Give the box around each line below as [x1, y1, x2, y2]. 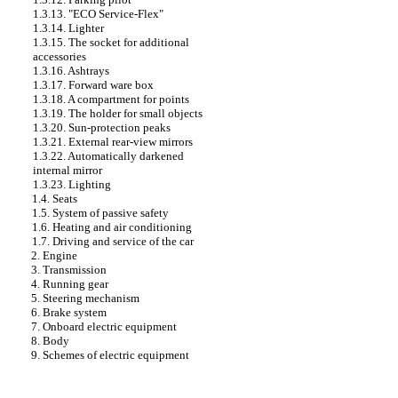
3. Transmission [31, 263, 107, 276]
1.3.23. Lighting [33, 178, 111, 191]
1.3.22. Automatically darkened [33, 149, 184, 163]
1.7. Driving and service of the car [32, 235, 194, 248]
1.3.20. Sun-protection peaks [33, 121, 171, 134]
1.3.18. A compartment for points [33, 92, 189, 106]
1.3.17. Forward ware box [33, 78, 154, 92]
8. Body [31, 334, 69, 347]
